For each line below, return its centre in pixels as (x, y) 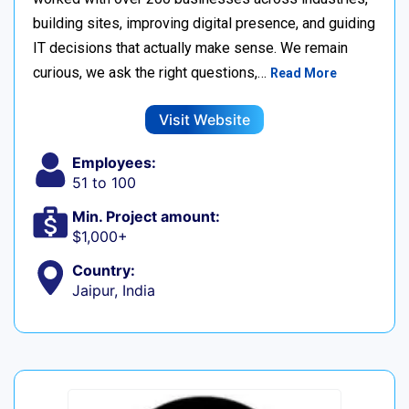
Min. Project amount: (146, 217)
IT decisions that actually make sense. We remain (190, 48)
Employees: (114, 163)
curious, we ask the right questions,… (152, 73)
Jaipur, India (113, 291)
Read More (304, 73)
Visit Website (204, 120)
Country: (103, 271)
